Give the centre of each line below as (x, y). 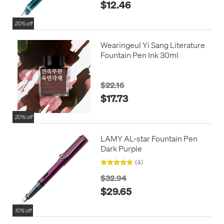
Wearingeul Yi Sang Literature (152, 45)
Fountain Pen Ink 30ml (139, 55)
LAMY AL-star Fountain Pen (149, 138)
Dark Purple (121, 148)
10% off (23, 210)
